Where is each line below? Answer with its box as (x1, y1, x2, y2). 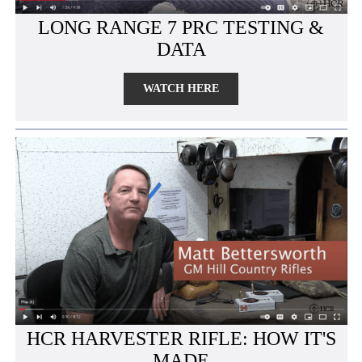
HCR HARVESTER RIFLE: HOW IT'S (26, 328, 336, 349)
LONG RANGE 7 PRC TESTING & (38, 17, 324, 39)
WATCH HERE (143, 82, 219, 95)
